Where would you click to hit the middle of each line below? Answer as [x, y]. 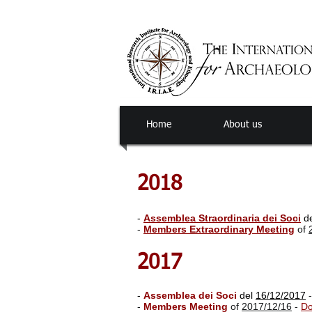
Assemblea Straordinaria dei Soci [222, 218]
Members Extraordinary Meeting [219, 229]
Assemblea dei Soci [190, 295]
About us [242, 125]
